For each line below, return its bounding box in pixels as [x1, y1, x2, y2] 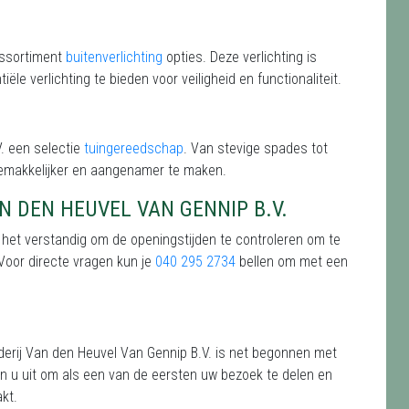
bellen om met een [236, 253, 348, 271]
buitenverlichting [66, 48, 163, 67]
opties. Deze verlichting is [163, 48, 317, 67]
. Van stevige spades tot [184, 140, 328, 158]
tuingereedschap [84, 140, 184, 158]
